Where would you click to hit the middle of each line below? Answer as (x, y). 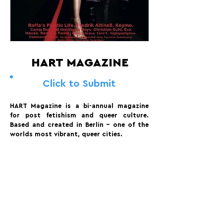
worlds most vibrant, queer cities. (66, 134)
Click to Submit (79, 84)
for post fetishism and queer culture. (79, 115)
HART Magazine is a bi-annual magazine (79, 106)
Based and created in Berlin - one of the (79, 125)
